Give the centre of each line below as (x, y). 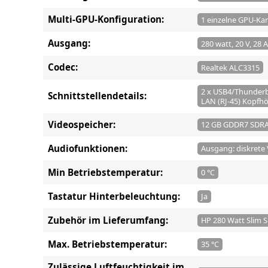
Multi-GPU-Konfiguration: (106, 19)
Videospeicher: (82, 124)
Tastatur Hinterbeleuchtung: (114, 196)
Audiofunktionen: (88, 148)
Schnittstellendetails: (97, 96)
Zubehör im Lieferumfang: (108, 220)
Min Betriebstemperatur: (105, 172)
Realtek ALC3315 (230, 67)
